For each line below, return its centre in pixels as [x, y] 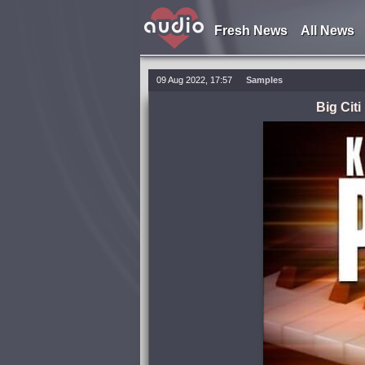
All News [327, 31]
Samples [264, 80]
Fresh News [251, 31]
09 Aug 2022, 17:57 [194, 80]
